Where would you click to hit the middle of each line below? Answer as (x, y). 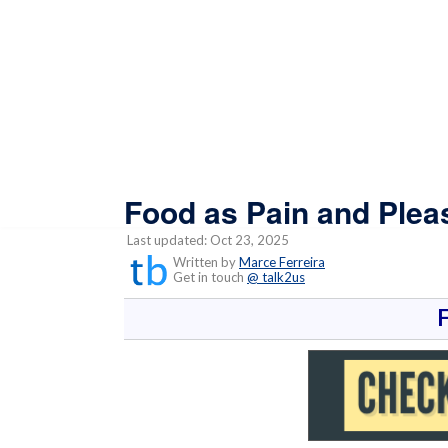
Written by (204, 261)
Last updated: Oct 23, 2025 (206, 239)
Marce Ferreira (282, 261)
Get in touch (205, 276)
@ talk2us (276, 276)
